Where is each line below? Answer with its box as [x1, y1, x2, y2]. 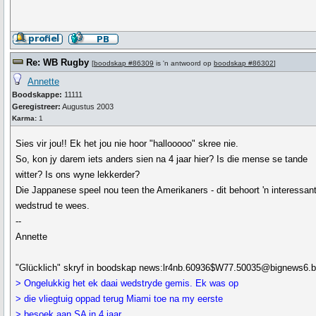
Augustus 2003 [61, 102, 114, 111]
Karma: [12, 114, 37, 122]
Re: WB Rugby [26, 57, 89, 68]
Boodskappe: [12, 90, 62, 99]
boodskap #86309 [94, 59, 154, 67]
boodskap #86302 [214, 59, 274, 67]
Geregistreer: [12, 102, 61, 111]
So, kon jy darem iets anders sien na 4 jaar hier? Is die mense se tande [16, 154, 308, 164]
